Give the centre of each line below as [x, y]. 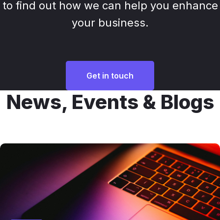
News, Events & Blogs [110, 102]
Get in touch [110, 76]
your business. [110, 23]
